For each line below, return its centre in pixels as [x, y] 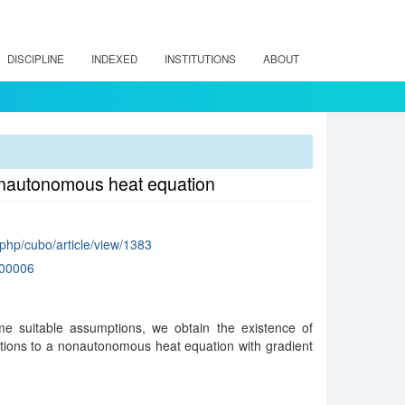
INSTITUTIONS [200, 59]
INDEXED [114, 59]
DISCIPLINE [36, 59]
